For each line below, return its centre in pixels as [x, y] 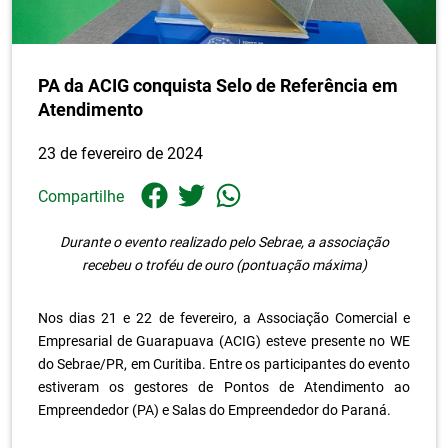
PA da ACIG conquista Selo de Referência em [218, 85]
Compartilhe [81, 196]
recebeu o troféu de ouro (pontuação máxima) [224, 264]
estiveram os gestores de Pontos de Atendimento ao [224, 386]
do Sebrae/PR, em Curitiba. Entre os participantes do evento [224, 363]
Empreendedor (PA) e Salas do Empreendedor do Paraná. [214, 409]
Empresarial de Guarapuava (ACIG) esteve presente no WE [224, 340]
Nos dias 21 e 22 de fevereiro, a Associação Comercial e [224, 317]
